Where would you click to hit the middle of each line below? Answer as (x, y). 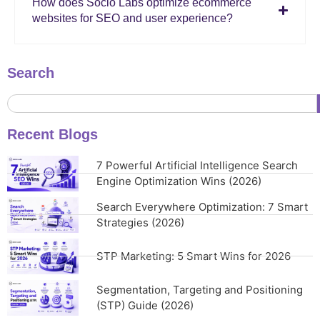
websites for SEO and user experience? (132, 18)
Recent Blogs (52, 134)
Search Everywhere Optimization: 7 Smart (202, 206)
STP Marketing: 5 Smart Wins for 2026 (194, 256)
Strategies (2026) (140, 222)
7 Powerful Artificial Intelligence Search (197, 165)
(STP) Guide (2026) (145, 305)
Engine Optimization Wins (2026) (179, 181)
